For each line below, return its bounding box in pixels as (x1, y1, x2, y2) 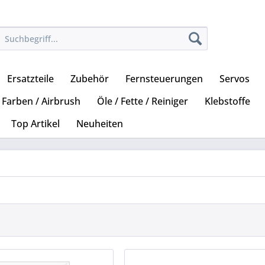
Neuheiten (76, 117, 123, 131)
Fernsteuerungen (125, 72, 203, 86)
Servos (219, 72, 250, 86)
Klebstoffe (205, 95, 250, 108)
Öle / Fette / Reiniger (97, 95, 188, 108)
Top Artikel (11, 117, 60, 131)
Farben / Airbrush (2, 95, 80, 108)
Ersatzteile (7, 72, 54, 86)
